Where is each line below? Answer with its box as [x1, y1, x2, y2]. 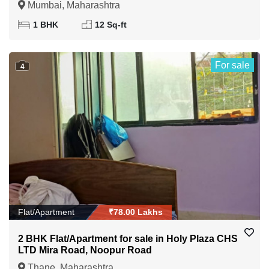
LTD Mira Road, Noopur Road [18, 244, 152, 255]
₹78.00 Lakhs [109, 207, 163, 217]
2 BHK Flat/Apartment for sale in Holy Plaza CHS [18, 233, 238, 244]
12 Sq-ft [94, 20, 127, 29]
